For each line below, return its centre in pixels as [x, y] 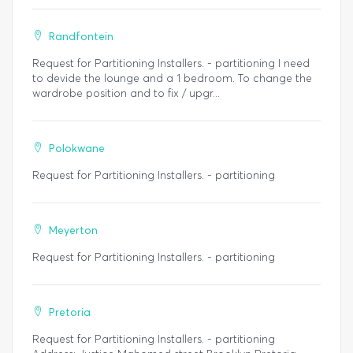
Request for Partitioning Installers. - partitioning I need [171, 64]
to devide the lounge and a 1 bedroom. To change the [172, 79]
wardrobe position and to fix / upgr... [126, 94]
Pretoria [70, 313]
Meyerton [73, 231]
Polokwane [77, 149]
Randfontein [81, 37]
